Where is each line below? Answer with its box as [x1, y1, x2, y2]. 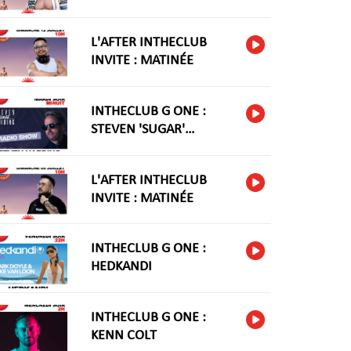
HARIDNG [90, 140, 146, 156]
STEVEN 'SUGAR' [90, 122, 185, 138]
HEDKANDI [90, 259, 152, 275]
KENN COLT [90, 327, 157, 343]
